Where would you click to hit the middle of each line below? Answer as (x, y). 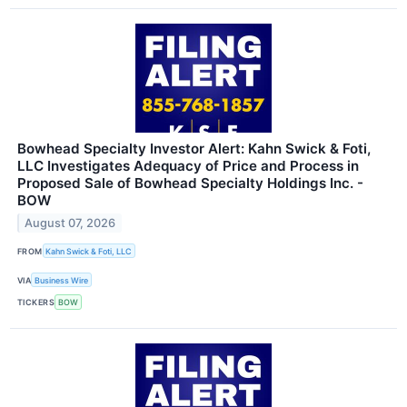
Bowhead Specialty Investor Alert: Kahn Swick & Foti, (194, 148)
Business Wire (62, 280)
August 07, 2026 (70, 223)
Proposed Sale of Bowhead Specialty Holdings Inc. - (190, 183)
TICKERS (36, 302)
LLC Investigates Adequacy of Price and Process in (188, 165)
